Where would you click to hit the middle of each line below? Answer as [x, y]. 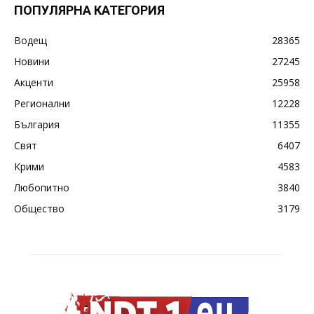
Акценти [34, 83]
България [37, 125]
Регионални [42, 104]
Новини [32, 62]
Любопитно [42, 188]
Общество [39, 209]
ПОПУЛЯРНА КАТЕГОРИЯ [89, 11]
